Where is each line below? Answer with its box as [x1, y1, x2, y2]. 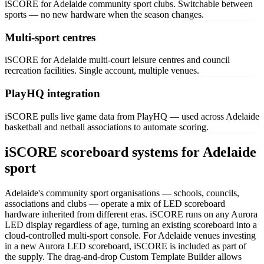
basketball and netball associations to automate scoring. [5, 121, 209, 132]
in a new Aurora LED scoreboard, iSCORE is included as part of [5, 240, 246, 251]
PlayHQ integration [5, 87, 100, 100]
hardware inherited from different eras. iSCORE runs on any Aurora [5, 209, 258, 219]
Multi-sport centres [5, 31, 95, 44]
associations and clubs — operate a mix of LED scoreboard [5, 198, 225, 209]
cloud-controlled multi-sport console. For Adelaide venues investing [5, 230, 256, 240]
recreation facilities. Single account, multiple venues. [5, 65, 199, 76]
